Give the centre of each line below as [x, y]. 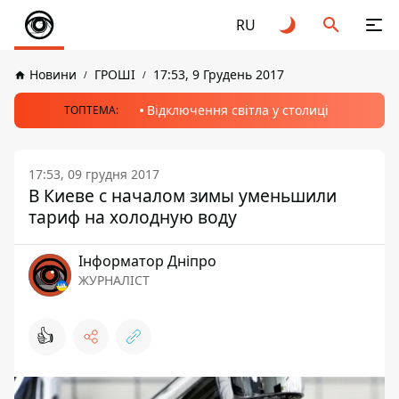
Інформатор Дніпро [147, 261]
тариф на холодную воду [133, 217]
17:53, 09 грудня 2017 [94, 174]
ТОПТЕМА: [91, 110]
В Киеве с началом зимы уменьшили [183, 195]
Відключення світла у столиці [237, 110]
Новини [53, 74]
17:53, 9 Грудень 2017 [219, 74]
